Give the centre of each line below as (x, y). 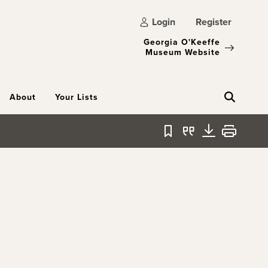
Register (214, 22)
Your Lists (77, 97)
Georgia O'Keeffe (182, 42)
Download (229, 137)
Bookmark (188, 137)
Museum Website (183, 52)
